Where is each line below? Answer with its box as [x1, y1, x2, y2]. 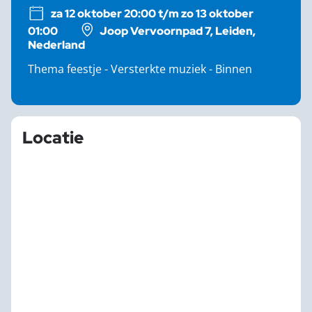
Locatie [22, 127, 84, 148]
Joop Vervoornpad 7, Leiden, [100, 24, 256, 38]
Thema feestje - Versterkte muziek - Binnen [28, 61, 252, 76]
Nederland [28, 38, 85, 52]
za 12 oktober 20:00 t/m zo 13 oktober [51, 6, 253, 21]
